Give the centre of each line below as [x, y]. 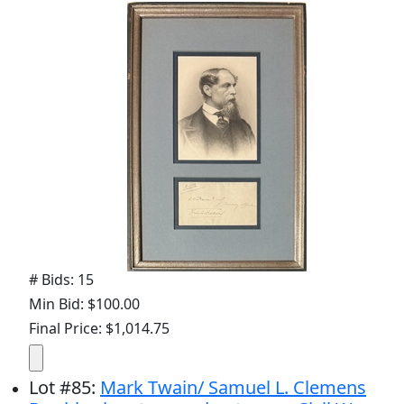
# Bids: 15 [61, 279]
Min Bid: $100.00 [84, 303]
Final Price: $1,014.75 [99, 328]
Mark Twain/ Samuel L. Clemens [233, 387]
